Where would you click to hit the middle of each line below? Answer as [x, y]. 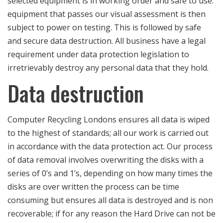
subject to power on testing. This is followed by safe [104, 28]
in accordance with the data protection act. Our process [110, 147]
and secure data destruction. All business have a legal [107, 41]
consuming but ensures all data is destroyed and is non [110, 200]
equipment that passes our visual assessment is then [107, 14]
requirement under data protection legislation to [98, 55]
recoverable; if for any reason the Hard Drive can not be [111, 214]
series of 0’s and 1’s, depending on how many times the [110, 173]
